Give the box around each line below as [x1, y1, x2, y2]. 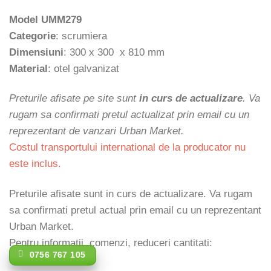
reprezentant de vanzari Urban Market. [9, 125, 184, 137]
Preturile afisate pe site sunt [9, 93, 139, 105]
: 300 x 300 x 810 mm [64, 47, 165, 59]
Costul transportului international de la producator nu [9, 142, 246, 154]
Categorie [9, 30, 56, 42]
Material [9, 63, 48, 75]
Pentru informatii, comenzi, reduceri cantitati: [9, 237, 218, 249]
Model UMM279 [9, 14, 82, 26]
